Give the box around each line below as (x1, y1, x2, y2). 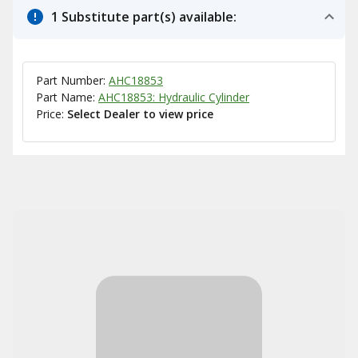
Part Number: (36, 73, 109, 88)
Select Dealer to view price (67, 106, 213, 121)
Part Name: (36, 89, 98, 105)
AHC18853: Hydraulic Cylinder (98, 89, 249, 105)
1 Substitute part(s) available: (51, 8, 237, 26)
